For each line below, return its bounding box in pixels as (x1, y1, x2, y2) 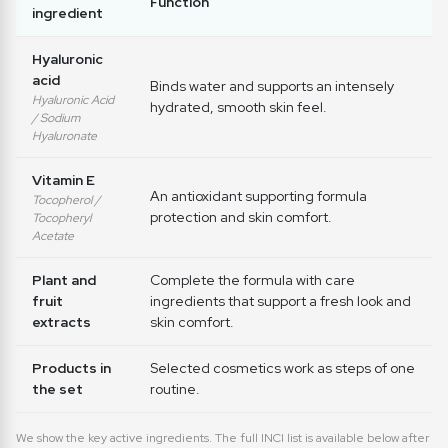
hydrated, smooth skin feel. (150, 97, 327, 116)
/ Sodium (32, 109, 80, 126)
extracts (32, 312, 91, 331)
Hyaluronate (32, 127, 97, 144)
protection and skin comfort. (150, 207, 332, 226)
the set (32, 379, 83, 398)
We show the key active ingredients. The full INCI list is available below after (16, 429, 429, 446)
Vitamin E (32, 170, 95, 189)
